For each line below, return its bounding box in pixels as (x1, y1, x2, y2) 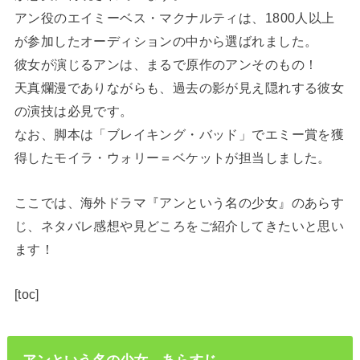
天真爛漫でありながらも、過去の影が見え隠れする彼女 (14, 80, 345, 96)
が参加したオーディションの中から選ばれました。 (14, 34, 318, 49)
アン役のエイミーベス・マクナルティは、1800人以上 (14, 10, 335, 26)
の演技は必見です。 (14, 104, 133, 119)
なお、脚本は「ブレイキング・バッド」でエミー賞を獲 (14, 127, 345, 142)
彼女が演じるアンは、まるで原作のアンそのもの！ (14, 57, 318, 72)
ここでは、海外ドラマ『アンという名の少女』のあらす (14, 194, 345, 210)
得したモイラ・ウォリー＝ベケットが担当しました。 (14, 150, 331, 166)
